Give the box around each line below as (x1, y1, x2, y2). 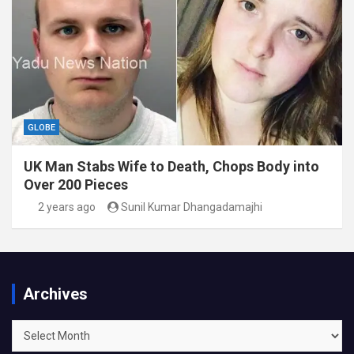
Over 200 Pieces (24, 176, 128, 194)
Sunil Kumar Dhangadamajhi (121, 201, 262, 214)
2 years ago (37, 201, 96, 214)
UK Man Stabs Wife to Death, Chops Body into (24, 158, 319, 175)
